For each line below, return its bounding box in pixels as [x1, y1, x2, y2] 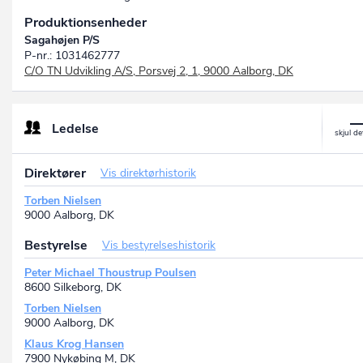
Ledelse [52, 120, 99, 139]
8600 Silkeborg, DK [24, 280, 122, 296]
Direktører [24, 164, 89, 183]
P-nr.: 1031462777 [24, 48, 120, 64]
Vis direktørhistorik [100, 165, 196, 181]
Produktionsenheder [24, 14, 147, 32]
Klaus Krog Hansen [24, 336, 124, 352]
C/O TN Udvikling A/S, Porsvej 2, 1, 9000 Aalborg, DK [24, 63, 293, 79]
